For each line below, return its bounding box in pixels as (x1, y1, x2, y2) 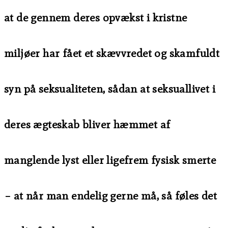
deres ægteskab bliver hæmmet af (4, 118, 170, 132)
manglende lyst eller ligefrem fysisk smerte (4, 153, 216, 167)
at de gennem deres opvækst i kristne (4, 11, 187, 25)
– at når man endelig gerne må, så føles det (4, 189, 217, 203)
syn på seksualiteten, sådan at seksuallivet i (4, 82, 215, 96)
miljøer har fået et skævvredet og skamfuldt (4, 46, 220, 61)
